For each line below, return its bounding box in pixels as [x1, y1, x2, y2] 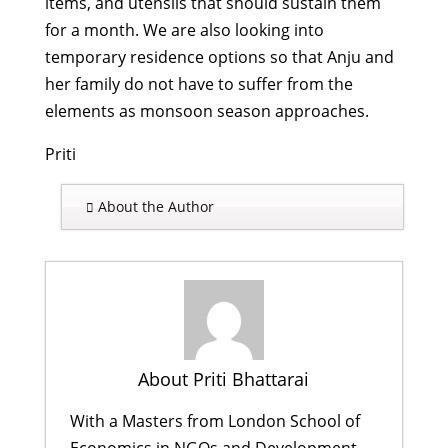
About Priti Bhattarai [138, 366, 310, 391]
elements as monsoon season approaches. [44, 99, 369, 122]
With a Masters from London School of [69, 409, 360, 432]
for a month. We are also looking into [44, 18, 324, 41]
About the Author [93, 196, 214, 216]
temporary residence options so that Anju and [44, 45, 394, 68]
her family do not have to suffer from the [44, 72, 353, 95]
